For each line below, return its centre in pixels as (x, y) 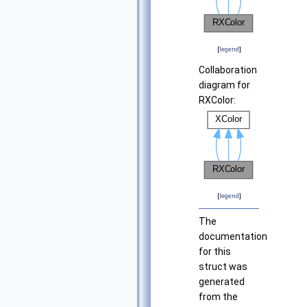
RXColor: (217, 100)
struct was (223, 267)
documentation (233, 237)
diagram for (224, 85)
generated (222, 282)
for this (215, 252)
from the (218, 297)
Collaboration (228, 70)
